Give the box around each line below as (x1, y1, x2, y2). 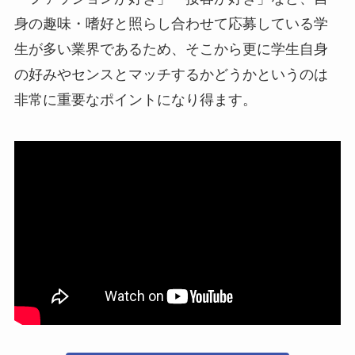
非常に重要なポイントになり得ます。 (13, 91, 257, 108)
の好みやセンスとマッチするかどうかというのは (13, 66, 328, 82)
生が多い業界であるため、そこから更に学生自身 (13, 40, 328, 57)
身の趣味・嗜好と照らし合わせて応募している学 (13, 15, 328, 32)
